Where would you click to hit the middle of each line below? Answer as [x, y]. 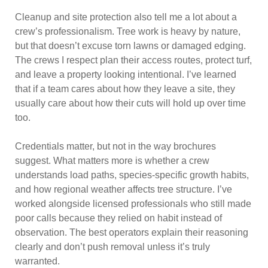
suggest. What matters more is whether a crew [112, 161]
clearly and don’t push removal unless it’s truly [112, 247]
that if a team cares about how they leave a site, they [125, 89]
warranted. [37, 261]
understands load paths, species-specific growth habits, [132, 175]
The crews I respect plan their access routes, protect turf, [133, 60]
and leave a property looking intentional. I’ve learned [126, 74]
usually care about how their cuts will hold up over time [130, 103]
